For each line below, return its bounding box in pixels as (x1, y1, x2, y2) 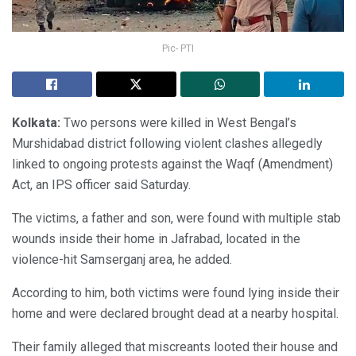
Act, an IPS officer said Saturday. (12, 177, 191, 193)
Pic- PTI (162, 43, 194, 55)
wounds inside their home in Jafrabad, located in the (12, 231, 300, 247)
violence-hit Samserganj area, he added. (12, 252, 232, 268)
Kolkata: (12, 115, 64, 131)
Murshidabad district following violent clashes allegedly (12, 136, 323, 152)
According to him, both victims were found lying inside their (12, 285, 339, 301)
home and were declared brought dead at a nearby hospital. (12, 306, 339, 322)
